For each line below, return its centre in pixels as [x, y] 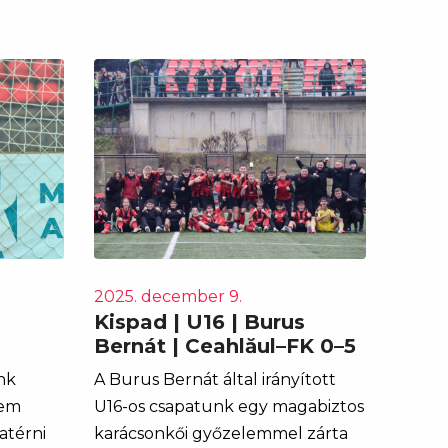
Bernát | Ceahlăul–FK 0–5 [224, 345]
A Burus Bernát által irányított [214, 379]
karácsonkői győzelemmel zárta [220, 433]
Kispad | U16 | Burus [199, 321]
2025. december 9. [167, 296]
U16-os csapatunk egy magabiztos [228, 406]
